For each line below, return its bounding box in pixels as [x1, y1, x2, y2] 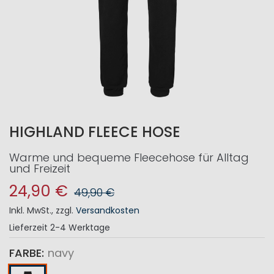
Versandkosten [76, 204, 139, 217]
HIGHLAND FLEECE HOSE [9, 122, 180, 142]
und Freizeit [9, 161, 70, 176]
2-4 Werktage [50, 221, 110, 234]
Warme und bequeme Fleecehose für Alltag [9, 150, 249, 165]
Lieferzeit [9, 221, 48, 234]
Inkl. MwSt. [9, 204, 51, 217]
